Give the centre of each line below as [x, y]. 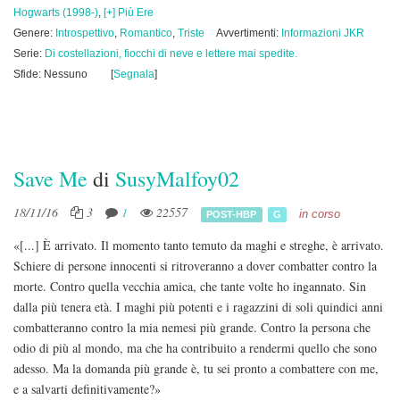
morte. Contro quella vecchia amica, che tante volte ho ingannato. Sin [190, 286]
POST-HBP [232, 214]
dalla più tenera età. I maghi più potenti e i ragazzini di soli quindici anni [198, 307]
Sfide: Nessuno [50, 74]
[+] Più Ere [129, 12]
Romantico [146, 33]
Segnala [134, 74]
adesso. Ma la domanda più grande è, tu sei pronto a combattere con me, [196, 368]
